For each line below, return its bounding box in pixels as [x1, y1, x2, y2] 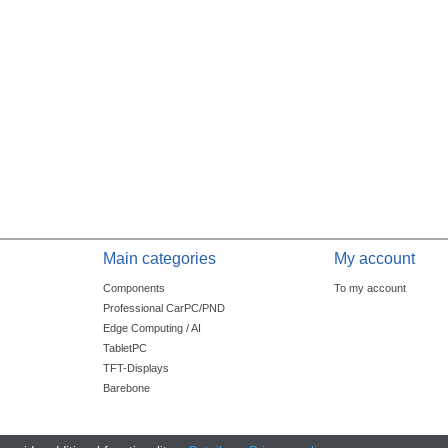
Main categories [102, 250, 216, 268]
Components [102, 282, 165, 295]
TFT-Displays [102, 362, 169, 375]
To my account [334, 282, 407, 295]
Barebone [102, 382, 150, 395]
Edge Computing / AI [102, 322, 201, 335]
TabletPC [102, 342, 147, 355]
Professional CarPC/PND [102, 302, 225, 315]
